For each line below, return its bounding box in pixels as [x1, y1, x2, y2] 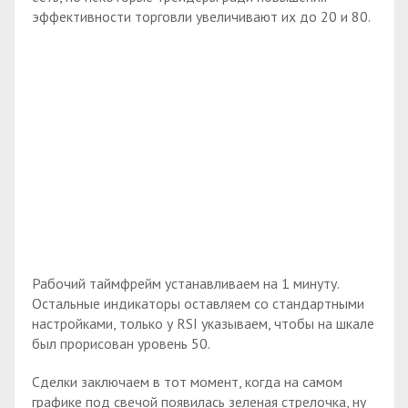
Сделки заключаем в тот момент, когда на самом [32, 372, 342, 392]
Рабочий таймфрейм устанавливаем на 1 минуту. [32, 273, 339, 292]
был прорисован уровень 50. [32, 333, 210, 352]
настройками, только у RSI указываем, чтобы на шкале [32, 313, 374, 332]
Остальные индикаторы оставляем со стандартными [32, 293, 364, 312]
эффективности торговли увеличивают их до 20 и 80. [32, 7, 371, 26]
